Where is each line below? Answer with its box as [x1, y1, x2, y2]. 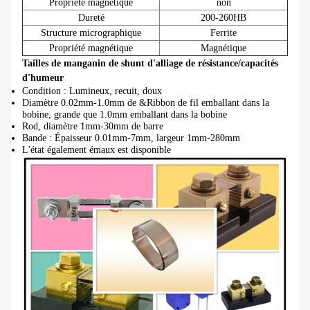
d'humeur [22, 73, 64, 84]
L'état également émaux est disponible [22, 145, 171, 156]
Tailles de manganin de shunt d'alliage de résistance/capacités [22, 58, 278, 69]
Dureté [77, 12, 104, 24]
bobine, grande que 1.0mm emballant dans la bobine [22, 109, 227, 120]
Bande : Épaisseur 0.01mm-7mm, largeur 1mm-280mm [22, 133, 240, 144]
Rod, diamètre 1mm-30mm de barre [22, 121, 163, 132]
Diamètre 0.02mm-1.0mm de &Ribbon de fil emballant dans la [22, 98, 269, 109]
